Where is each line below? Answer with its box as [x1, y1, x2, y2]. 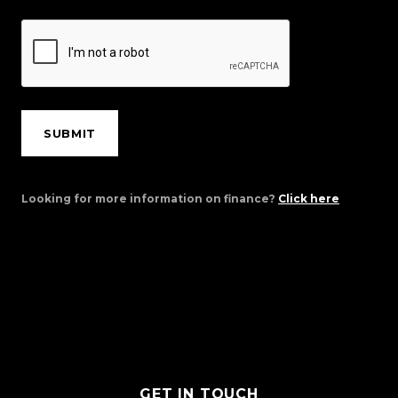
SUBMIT [44, 125, 96, 140]
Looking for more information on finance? [21, 191, 278, 205]
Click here [278, 191, 339, 205]
